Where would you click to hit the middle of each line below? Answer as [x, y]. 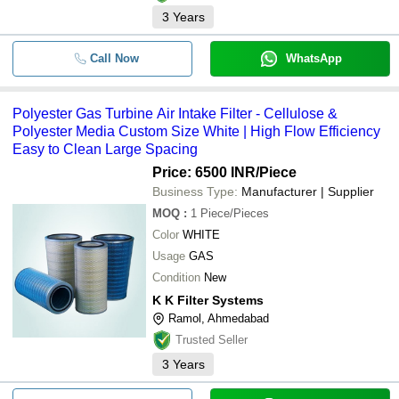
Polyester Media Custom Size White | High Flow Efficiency [196, 131]
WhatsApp [313, 58]
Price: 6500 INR [204, 172]
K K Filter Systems [208, 300]
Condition [176, 277]
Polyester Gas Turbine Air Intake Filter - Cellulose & [175, 114]
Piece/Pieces [235, 213]
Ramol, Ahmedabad [219, 318]
